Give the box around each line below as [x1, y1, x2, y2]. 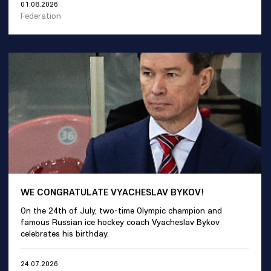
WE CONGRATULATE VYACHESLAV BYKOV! [21, 186, 204, 198]
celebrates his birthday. [21, 228, 109, 239]
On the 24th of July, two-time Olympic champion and [21, 205, 222, 216]
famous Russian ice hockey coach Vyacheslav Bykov [21, 217, 220, 227]
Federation [21, 10, 61, 21]
